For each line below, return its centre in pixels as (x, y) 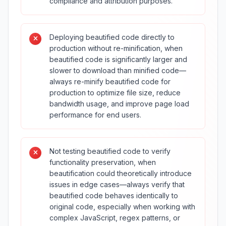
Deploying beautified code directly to (112, 37)
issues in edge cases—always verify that (117, 184)
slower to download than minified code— (118, 70)
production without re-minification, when (116, 48)
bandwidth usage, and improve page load (119, 104)
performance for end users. (95, 115)
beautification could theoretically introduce (121, 173)
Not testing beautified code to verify (110, 151)
